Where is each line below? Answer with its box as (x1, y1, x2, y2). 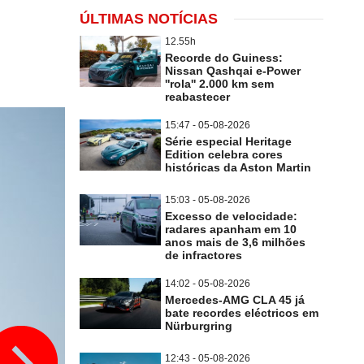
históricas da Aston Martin (165, 161, 311, 174)
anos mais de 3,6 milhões (165, 236, 305, 249)
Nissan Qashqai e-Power (165, 64, 301, 77)
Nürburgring (165, 319, 232, 332)
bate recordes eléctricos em (165, 306, 318, 319)
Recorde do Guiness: (165, 51, 283, 64)
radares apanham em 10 (165, 223, 297, 236)
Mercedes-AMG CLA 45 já (165, 293, 305, 306)
